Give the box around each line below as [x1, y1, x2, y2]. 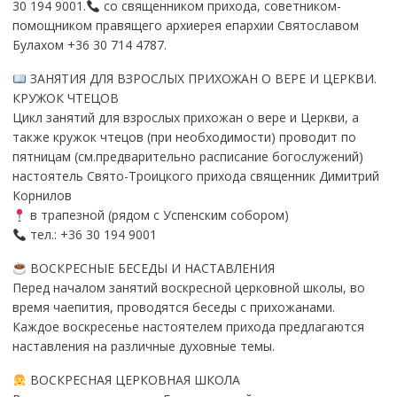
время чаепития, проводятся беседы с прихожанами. [12, 299, 335, 316]
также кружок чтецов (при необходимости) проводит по [12, 128, 356, 146]
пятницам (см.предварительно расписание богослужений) [12, 148, 363, 166]
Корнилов [12, 187, 72, 205]
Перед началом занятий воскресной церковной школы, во [12, 279, 365, 297]
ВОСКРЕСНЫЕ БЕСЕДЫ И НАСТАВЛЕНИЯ [26, 260, 275, 277]
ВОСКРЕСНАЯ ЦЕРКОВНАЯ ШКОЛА [26, 371, 240, 389]
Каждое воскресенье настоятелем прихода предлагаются [12, 318, 364, 336]
